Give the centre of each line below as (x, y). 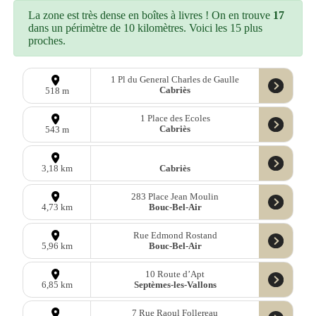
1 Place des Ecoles (175, 119)
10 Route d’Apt (175, 274)
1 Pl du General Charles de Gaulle (175, 80)
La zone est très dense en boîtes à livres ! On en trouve (151, 15)
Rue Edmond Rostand (175, 235)
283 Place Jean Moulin (175, 196)
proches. (47, 40)
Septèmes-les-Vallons (175, 285)
